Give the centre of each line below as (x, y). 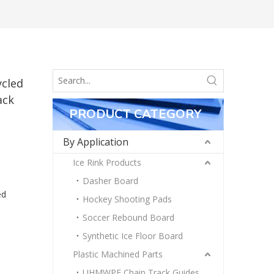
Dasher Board (110, 181)
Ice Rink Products (107, 162)
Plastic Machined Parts (118, 254)
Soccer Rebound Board (128, 217)
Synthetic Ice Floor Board (133, 236)
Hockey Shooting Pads (127, 199)
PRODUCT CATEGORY (135, 114)
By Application (96, 142)
